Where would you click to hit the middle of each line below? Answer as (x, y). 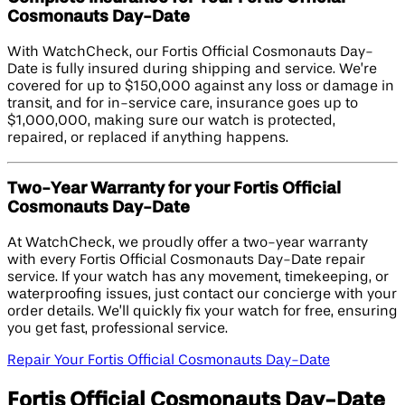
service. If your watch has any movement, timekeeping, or (198, 278)
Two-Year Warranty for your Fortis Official (174, 189)
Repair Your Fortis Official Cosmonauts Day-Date (169, 361)
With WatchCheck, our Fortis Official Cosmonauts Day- (190, 52)
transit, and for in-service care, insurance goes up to (183, 104)
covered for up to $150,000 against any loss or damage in (201, 86)
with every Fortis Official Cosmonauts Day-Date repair (186, 261)
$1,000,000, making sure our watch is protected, (171, 121)
